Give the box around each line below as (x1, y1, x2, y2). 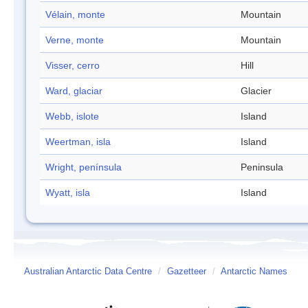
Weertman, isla (45, 136, 111, 148)
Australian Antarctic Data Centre (24, 267, 152, 277)
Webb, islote (45, 111, 99, 122)
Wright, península (45, 162, 122, 173)
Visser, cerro (45, 60, 100, 71)
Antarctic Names (221, 267, 287, 277)
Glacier (241, 85, 272, 97)
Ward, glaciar (45, 85, 102, 97)
